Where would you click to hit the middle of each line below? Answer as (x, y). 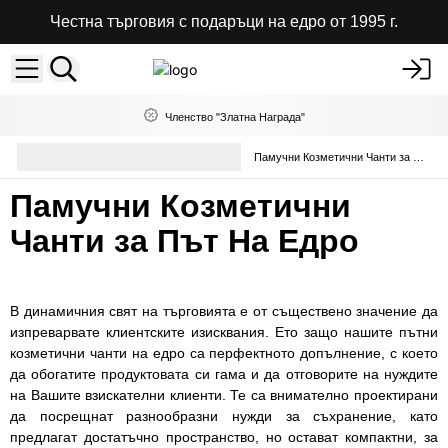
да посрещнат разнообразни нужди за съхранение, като (224, 415)
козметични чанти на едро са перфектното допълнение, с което (224, 352)
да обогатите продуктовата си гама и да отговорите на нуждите (224, 373)
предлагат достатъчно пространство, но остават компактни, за (224, 436)
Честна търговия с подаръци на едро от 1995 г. (224, 21)
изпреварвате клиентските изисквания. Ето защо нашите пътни (224, 331)
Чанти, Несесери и (116, 149)
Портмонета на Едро (121, 163)
